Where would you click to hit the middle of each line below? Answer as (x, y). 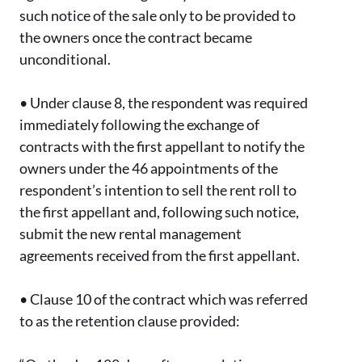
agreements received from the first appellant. (160, 256)
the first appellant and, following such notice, (159, 212)
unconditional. (65, 59)
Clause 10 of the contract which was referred (169, 299)
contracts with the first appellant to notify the (162, 147)
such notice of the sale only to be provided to (158, 16)
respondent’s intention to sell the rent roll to (158, 190)
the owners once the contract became (136, 38)
